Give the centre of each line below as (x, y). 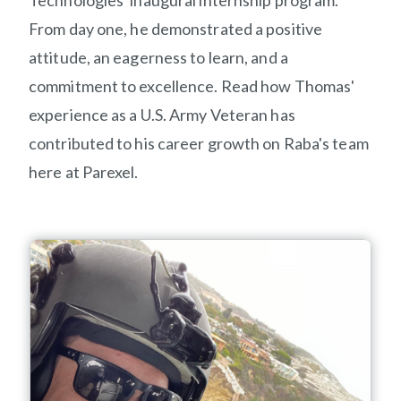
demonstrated (201, 29)
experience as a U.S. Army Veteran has (162, 115)
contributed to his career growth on (156, 144)
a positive (287, 29)
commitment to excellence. (125, 86)
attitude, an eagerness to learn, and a (158, 58)
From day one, (80, 29)
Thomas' (324, 86)
